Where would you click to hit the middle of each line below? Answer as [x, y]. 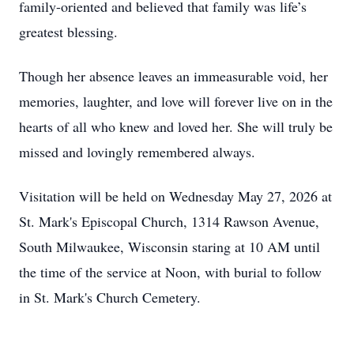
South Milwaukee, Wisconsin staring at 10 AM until [169, 247]
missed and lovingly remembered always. [137, 152]
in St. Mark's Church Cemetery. [110, 297]
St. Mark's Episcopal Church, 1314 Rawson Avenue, [169, 221]
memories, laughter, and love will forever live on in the [176, 101]
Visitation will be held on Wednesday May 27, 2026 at [175, 196]
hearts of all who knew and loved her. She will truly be [176, 126]
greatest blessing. [68, 32]
